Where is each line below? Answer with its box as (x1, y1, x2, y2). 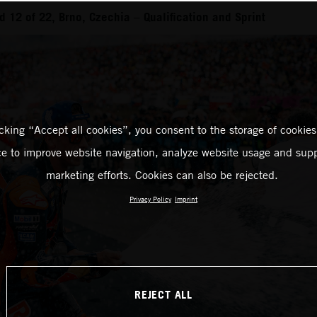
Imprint (175, 194, 197, 204)
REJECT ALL (134, 287, 192, 301)
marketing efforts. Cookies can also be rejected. (45, 168, 278, 182)
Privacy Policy (129, 194, 171, 204)
